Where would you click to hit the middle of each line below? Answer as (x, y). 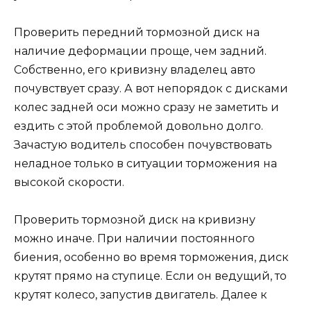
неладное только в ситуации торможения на (145, 163)
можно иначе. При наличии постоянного (134, 238)
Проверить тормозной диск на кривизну (135, 219)
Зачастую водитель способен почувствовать (143, 144)
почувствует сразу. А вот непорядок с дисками (151, 88)
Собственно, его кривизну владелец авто (135, 69)
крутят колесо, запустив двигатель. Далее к (141, 294)
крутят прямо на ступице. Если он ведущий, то (150, 276)
